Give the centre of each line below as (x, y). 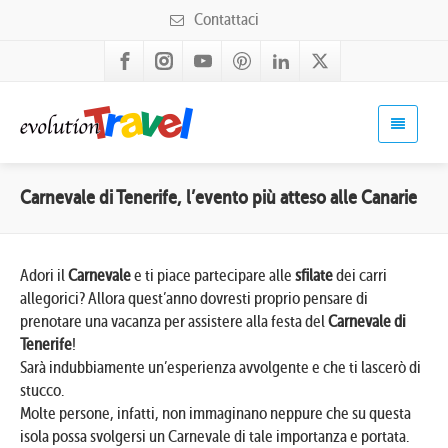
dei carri (360, 275)
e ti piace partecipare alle (213, 275)
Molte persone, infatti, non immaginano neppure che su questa (215, 413)
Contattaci (225, 19)
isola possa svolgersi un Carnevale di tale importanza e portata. (214, 436)
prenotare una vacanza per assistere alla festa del (174, 321)
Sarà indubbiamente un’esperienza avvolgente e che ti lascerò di (220, 367)
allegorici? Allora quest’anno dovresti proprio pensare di (194, 298)
